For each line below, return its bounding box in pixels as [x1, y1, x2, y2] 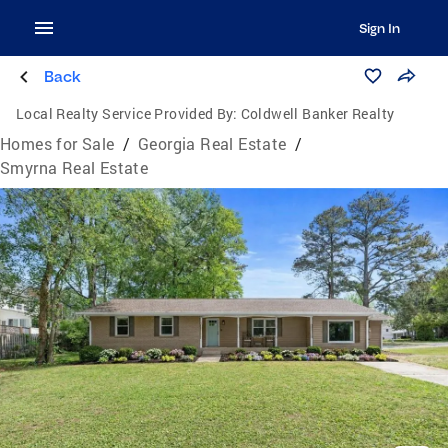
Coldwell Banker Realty [240, 104, 395, 123]
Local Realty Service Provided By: [16, 104, 238, 123]
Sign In [358, 20, 400, 36]
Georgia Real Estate [138, 133, 287, 154]
